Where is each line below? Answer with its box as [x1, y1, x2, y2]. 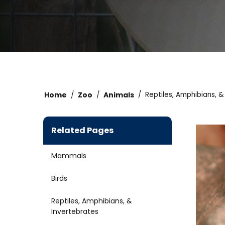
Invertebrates [51, 206, 98, 217]
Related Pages [51, 125, 114, 137]
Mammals [51, 151, 86, 161]
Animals [103, 90, 134, 100]
